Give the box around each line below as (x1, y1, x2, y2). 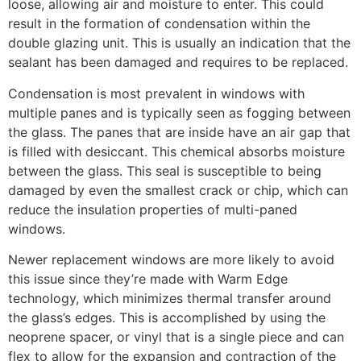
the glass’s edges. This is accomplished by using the (8, 309, 326, 326)
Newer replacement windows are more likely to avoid (8, 251, 334, 268)
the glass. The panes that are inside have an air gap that (8, 123, 351, 140)
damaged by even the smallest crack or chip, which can (8, 181, 348, 198)
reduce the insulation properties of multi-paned (8, 201, 297, 218)
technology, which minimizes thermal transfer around (8, 290, 331, 307)
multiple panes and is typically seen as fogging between (8, 104, 351, 121)
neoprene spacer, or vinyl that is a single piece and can (8, 329, 344, 346)
